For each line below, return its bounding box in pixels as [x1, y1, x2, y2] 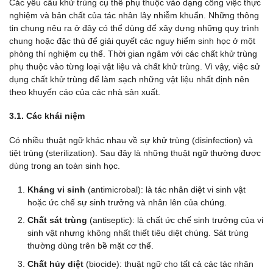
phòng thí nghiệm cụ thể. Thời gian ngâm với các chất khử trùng [9, 49, 257, 59]
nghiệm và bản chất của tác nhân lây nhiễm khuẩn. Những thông [9, 10, 259, 21]
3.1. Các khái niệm [9, 111, 85, 121]
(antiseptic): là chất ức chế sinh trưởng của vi [87, 215, 263, 225]
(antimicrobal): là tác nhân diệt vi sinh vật [85, 184, 246, 194]
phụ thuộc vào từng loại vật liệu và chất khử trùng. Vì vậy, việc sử [9, 62, 260, 72]
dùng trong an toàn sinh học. [9, 160, 120, 171]
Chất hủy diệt [27, 258, 86, 269]
